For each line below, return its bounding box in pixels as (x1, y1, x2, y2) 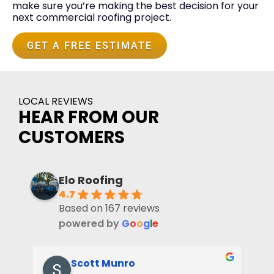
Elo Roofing (59, 172, 123, 188)
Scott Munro (71, 256, 135, 271)
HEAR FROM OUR (18, 105, 159, 129)
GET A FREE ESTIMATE (27, 39, 152, 51)
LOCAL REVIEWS (18, 94, 93, 108)
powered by (59, 216, 122, 231)
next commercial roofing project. (12, 10, 171, 24)
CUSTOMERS (18, 125, 125, 149)
